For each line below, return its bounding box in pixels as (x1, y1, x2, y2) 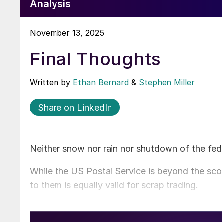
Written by (30, 77, 73, 87)
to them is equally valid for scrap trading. (30, 179, 198, 190)
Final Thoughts (30, 48, 161, 70)
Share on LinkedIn (38, 102, 112, 112)
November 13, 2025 (30, 27, 104, 38)
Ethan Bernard (73, 77, 129, 87)
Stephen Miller (139, 77, 195, 87)
